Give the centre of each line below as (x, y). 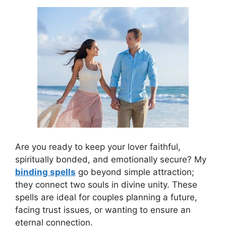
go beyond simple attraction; (135, 172)
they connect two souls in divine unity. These (106, 184)
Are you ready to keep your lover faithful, (98, 147)
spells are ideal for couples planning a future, (106, 197)
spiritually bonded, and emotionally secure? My (111, 159)
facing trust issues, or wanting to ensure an (103, 210)
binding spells (45, 172)
